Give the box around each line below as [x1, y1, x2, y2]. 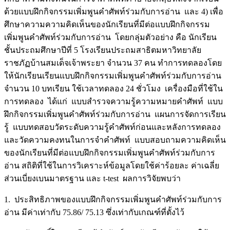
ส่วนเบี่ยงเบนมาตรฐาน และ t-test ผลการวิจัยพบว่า [4, 174, 181, 183]
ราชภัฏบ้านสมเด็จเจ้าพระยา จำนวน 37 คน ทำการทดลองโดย [4, 59, 222, 68]
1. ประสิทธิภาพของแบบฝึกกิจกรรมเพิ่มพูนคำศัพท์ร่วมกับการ [4, 195, 222, 204]
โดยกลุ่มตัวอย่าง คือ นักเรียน [115, 33, 217, 42]
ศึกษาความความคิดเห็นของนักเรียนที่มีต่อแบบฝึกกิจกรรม [4, 20, 210, 29]
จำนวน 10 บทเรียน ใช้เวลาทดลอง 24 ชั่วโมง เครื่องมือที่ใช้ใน [4, 84, 223, 93]
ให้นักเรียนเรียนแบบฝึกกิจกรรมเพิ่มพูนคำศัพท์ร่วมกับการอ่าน [4, 71, 221, 81]
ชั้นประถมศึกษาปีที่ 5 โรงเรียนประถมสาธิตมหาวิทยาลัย [4, 46, 201, 55]
